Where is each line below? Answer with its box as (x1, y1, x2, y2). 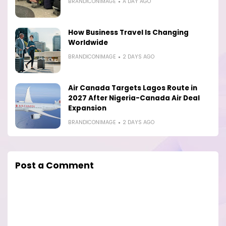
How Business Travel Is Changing (68, 28, 189, 38)
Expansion (68, 103, 106, 114)
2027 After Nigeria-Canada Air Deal (68, 93, 200, 103)
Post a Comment (15, 159, 94, 172)
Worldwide (68, 38, 108, 48)
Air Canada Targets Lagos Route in (68, 83, 197, 93)
